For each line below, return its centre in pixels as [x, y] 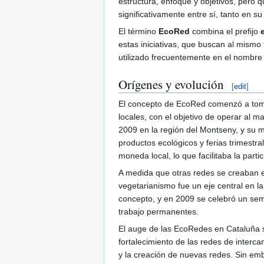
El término [138, 31]
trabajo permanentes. [159, 211]
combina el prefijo [225, 31]
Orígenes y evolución [171, 84]
